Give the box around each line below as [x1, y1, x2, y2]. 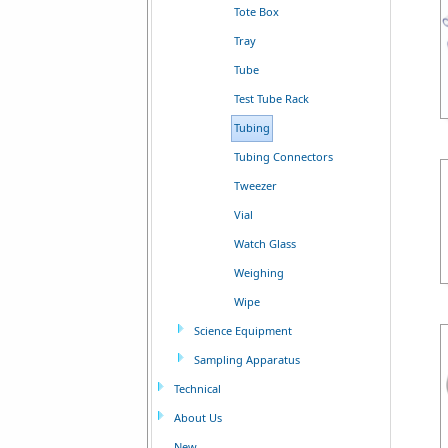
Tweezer [234, 178, 277, 193]
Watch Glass [234, 236, 296, 251]
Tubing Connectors [234, 149, 333, 164]
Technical [174, 381, 221, 396]
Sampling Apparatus [194, 352, 300, 367]
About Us [174, 410, 222, 425]
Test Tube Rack [234, 91, 309, 106]
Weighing [234, 265, 284, 280]
